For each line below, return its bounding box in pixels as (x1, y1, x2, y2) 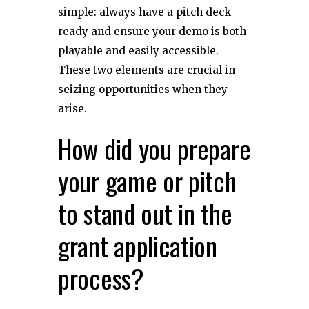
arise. (58, 101, 87, 115)
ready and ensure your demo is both (58, 24, 246, 38)
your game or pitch (58, 161, 237, 200)
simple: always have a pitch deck (58, 5, 231, 19)
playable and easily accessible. (58, 43, 219, 57)
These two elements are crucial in (58, 63, 235, 77)
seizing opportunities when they (58, 82, 228, 96)
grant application (58, 226, 217, 265)
